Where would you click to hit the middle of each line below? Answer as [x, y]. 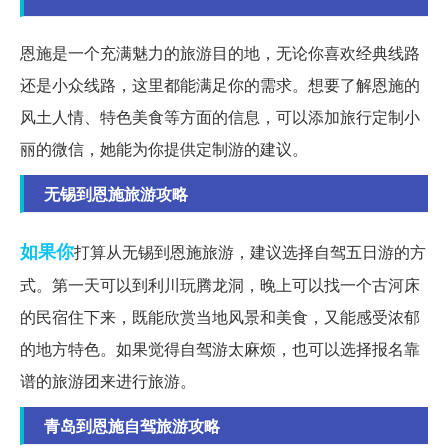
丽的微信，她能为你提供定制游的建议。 [164, 149]
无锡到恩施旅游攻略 [116, 194]
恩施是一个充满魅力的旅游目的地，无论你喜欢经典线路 [220, 53]
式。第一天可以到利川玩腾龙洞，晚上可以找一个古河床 [220, 285]
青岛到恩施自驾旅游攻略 [132, 426]
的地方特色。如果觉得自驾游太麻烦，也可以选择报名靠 [220, 349]
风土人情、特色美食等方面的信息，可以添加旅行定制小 [220, 117]
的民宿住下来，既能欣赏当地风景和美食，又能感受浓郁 [220, 317]
